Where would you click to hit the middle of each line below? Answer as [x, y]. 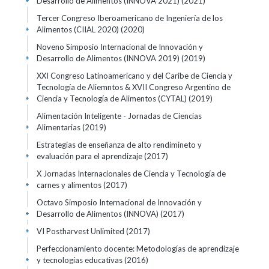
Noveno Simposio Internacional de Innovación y [120, 47]
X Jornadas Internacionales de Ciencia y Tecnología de [131, 174]
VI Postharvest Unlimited [81, 231]
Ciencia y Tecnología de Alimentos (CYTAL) [113, 98]
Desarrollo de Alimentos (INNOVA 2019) [109, 58]
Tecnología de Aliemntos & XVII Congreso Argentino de [134, 87]
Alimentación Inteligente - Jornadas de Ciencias [119, 116]
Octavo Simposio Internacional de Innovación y [119, 202]
